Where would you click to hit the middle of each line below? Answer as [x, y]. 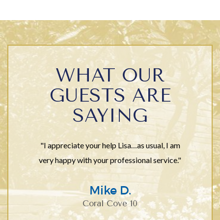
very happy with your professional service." [110, 160]
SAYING [110, 116]
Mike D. [110, 190]
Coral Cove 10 [110, 204]
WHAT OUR [110, 75]
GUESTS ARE [110, 96]
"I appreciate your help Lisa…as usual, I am [110, 145]
